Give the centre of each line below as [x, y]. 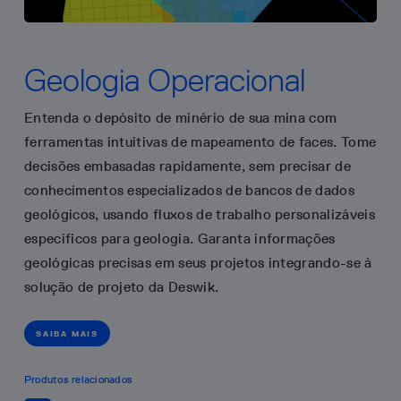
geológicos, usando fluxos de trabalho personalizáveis [200, 214]
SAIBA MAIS [67, 333]
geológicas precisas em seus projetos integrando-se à [198, 263]
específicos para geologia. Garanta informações [180, 239]
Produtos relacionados [79, 380]
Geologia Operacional [165, 80]
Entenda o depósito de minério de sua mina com [181, 118]
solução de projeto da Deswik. [122, 287]
